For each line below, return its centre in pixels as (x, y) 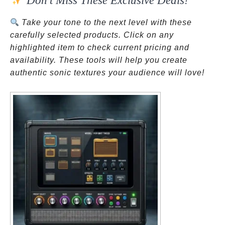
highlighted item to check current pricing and (100, 47)
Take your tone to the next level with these (106, 22)
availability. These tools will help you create (99, 60)
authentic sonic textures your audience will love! (107, 73)
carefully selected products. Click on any (92, 35)
